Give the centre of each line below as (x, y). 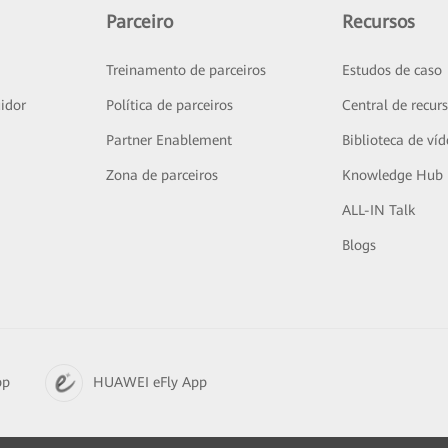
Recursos (379, 21)
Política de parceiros (169, 104)
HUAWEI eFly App (150, 382)
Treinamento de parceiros (185, 69)
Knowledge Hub (393, 174)
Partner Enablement (168, 139)
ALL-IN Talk (379, 209)
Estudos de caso (392, 69)
